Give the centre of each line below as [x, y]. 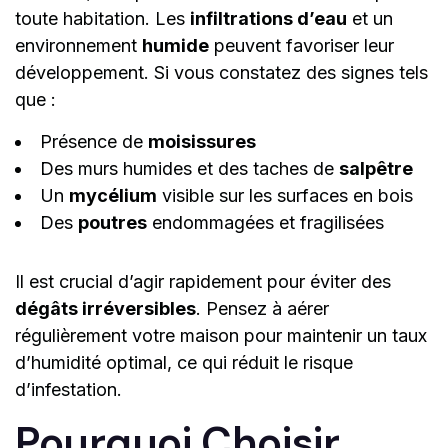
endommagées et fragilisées [265, 223]
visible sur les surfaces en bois [285, 196]
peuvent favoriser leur [301, 46]
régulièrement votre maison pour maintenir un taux [221, 336]
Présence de [94, 142]
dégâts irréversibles [105, 309]
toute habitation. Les [102, 19]
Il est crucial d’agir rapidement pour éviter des [203, 282]
